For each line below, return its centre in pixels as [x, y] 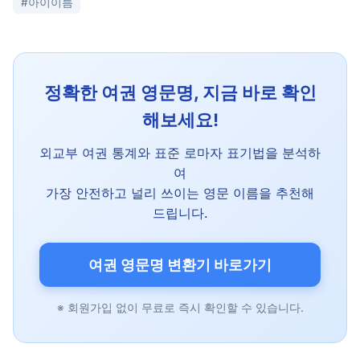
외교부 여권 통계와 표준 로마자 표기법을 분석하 [180, 152]
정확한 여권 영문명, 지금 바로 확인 [180, 92]
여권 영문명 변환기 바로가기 [180, 264]
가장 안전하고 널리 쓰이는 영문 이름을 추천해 [180, 192]
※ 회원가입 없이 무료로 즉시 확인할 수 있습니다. [180, 308]
